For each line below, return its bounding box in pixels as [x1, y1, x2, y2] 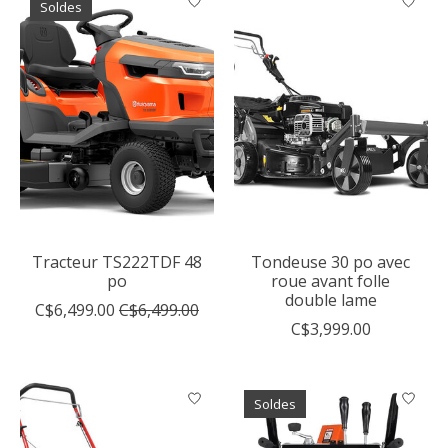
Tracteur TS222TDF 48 [32, 250, 202, 273]
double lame [284, 288, 377, 311]
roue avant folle [271, 269, 391, 292]
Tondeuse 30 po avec [251, 250, 411, 273]
